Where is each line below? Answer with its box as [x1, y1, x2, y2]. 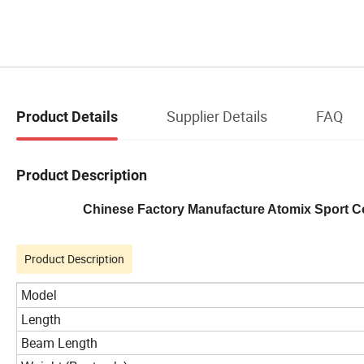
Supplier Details [167, 106, 267, 126]
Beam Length [21, 334, 97, 353]
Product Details [16, 107, 118, 125]
